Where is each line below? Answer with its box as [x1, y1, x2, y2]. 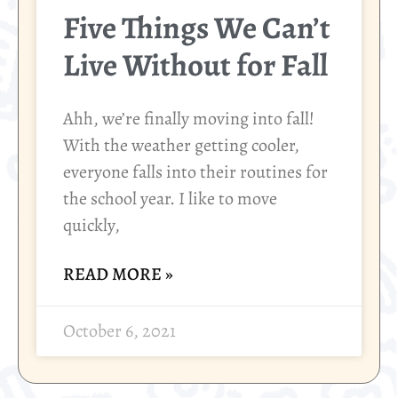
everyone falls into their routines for [63, 160, 328, 185]
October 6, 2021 [63, 319, 176, 344]
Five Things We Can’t [63, 6, 330, 50]
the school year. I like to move [63, 187, 277, 211]
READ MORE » [63, 262, 173, 287]
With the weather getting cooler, [63, 133, 299, 158]
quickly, [63, 213, 120, 238]
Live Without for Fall [63, 44, 328, 87]
